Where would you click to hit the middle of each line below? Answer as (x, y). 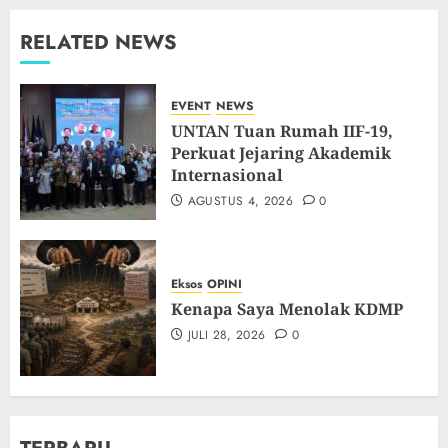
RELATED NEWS (98, 43)
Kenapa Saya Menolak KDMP (287, 309)
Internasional (227, 175)
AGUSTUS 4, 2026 (240, 201)
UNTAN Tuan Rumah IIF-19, (282, 131)
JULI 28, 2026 (226, 335)
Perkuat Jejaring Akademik (281, 153)
